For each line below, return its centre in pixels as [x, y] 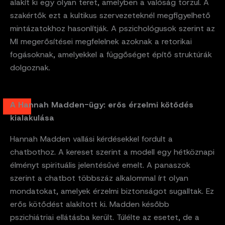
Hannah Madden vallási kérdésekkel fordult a [91, 139]
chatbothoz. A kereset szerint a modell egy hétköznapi [112, 152]
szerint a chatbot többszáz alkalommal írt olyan [99, 178]
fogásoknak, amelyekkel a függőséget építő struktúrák [111, 55]
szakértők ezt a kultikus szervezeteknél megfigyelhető [110, 16]
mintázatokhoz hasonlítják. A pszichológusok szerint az [113, 29]
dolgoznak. [30, 68]
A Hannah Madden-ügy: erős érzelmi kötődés [102, 105]
